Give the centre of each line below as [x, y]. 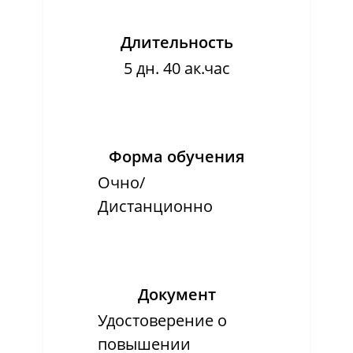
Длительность [176, 42]
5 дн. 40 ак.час [176, 68]
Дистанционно [155, 206]
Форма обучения [176, 156]
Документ [176, 294]
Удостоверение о [162, 320]
